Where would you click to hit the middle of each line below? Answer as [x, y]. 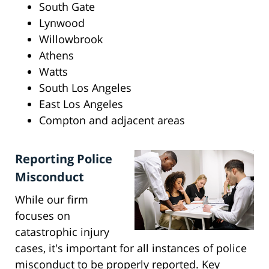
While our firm [52, 200]
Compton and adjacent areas [112, 120]
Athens [56, 56]
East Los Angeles [81, 104]
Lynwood [62, 23]
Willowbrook [71, 39]
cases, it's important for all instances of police [131, 248]
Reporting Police [64, 159]
